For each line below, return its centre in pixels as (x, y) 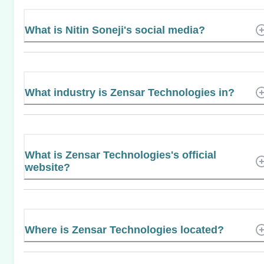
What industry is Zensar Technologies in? (130, 92)
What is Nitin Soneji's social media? (115, 30)
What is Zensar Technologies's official (121, 155)
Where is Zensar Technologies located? (124, 230)
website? (47, 167)
